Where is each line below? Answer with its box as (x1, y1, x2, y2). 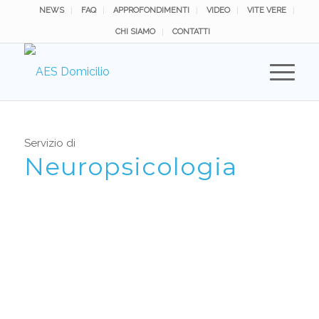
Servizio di (23, 137, 75, 150)
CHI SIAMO (115, 27, 156, 36)
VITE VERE (246, 6, 286, 15)
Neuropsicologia (23, 151, 237, 182)
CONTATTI (172, 27, 211, 36)
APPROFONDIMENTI (113, 6, 189, 15)
